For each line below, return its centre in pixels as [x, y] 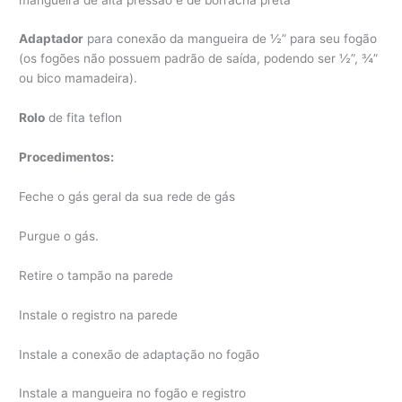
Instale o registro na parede [99, 315]
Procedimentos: [67, 157]
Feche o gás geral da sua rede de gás [127, 197]
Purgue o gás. [59, 236]
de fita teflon [84, 118]
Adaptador [52, 39]
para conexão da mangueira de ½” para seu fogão [231, 39]
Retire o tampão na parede [96, 275]
